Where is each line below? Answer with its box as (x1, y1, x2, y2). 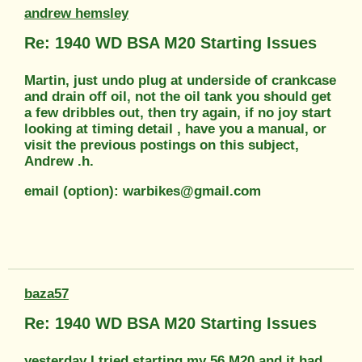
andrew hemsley (24, 5, 128, 21)
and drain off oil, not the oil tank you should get (24, 88, 331, 104)
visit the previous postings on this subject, (24, 137, 299, 153)
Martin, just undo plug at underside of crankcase (24, 72, 336, 88)
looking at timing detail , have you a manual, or (24, 120, 326, 137)
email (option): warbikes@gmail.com (24, 183, 261, 199)
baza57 (24, 285, 69, 301)
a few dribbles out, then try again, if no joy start (24, 104, 331, 120)
